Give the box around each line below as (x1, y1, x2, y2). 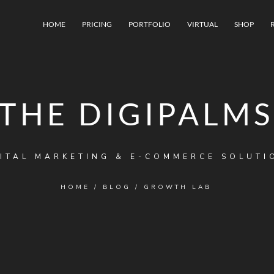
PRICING (82, 20, 112, 29)
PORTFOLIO (128, 20, 171, 29)
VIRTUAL (187, 20, 218, 29)
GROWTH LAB (143, 182, 212, 191)
